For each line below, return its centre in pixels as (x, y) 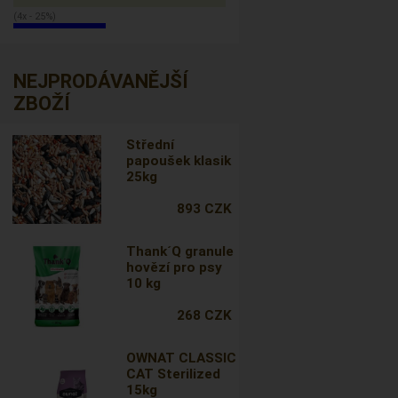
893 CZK (204, 209)
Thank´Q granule (180, 251)
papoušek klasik (179, 161)
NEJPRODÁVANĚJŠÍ (101, 81)
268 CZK (204, 315)
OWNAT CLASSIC (182, 358)
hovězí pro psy (175, 267)
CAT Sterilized (174, 374)
